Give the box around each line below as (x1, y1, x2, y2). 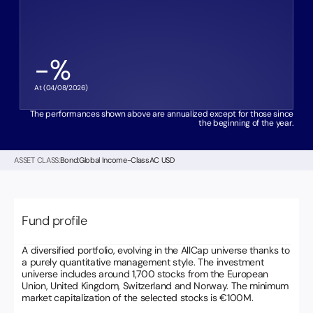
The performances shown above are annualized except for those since (29, 108, 293, 120)
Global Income (78, 155, 127, 166)
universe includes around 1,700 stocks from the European (22, 268, 269, 281)
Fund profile (22, 212, 87, 230)
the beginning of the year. (198, 117, 293, 129)
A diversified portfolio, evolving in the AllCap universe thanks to (22, 244, 290, 257)
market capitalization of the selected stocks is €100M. (22, 291, 254, 305)
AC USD (149, 155, 175, 166)
